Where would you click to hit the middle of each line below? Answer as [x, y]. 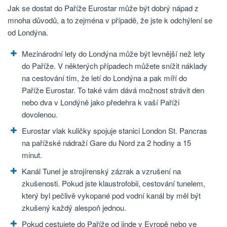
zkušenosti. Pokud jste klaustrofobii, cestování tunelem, [113, 183]
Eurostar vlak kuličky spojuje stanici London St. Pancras [115, 130]
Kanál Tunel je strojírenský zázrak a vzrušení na [101, 171]
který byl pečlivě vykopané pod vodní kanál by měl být [111, 195]
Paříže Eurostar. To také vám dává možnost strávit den [113, 90]
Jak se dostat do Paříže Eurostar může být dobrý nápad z [103, 8]
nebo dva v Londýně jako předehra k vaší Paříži [101, 102]
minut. [32, 155]
